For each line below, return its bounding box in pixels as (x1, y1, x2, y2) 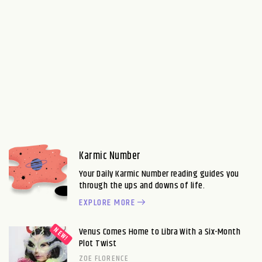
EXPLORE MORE (79, 195, 135, 210)
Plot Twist (79, 236, 117, 251)
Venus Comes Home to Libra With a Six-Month (79, 224, 241, 239)
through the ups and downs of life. (79, 178, 205, 193)
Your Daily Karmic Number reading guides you (79, 166, 239, 181)
